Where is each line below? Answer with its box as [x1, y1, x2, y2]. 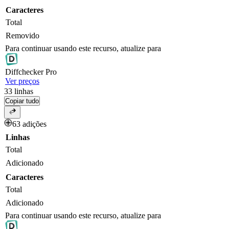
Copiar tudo [5, 97, 39, 105]
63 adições [12, 120, 47, 129]
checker [18, 67, 43, 77]
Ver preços [5, 77, 39, 86]
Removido [6, 31, 39, 40]
